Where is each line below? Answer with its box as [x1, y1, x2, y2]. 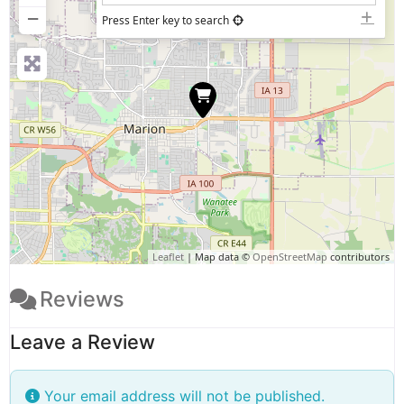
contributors [327, 250, 390, 264]
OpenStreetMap [252, 250, 327, 264]
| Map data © [184, 250, 252, 264]
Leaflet [152, 250, 184, 264]
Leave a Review [10, 330, 155, 354]
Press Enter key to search [102, 13, 229, 29]
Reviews [40, 286, 124, 313]
